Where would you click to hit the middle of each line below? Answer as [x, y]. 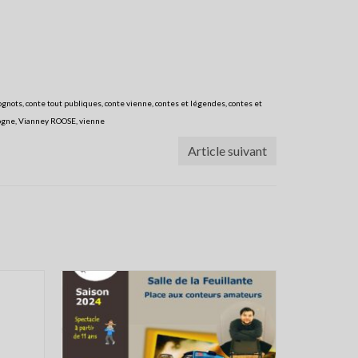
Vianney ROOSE [47, 120]
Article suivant [227, 150]
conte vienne [128, 103]
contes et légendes [190, 103]
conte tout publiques [64, 103]
